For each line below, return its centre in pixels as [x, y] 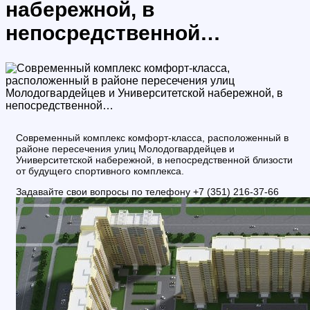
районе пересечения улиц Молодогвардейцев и [125, 149]
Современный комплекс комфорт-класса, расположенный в [152, 138]
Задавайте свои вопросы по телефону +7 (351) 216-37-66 [147, 192]
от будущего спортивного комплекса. [100, 171]
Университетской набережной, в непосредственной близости [154, 160]
